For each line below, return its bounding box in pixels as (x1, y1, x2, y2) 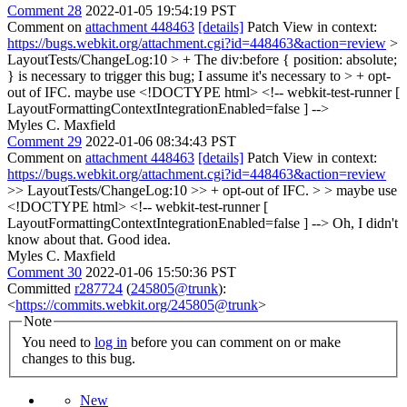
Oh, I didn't (329, 214, 398, 231)
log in (94, 334, 127, 351)
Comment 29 (7, 133, 82, 149)
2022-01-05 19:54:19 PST (85, 2, 236, 18)
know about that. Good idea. (7, 231, 171, 247)
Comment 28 (7, 2, 82, 18)
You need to (22, 334, 94, 351)
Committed (7, 280, 74, 296)
